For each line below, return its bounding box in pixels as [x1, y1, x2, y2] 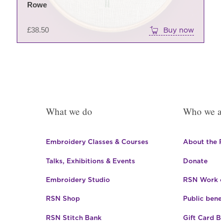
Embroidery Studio [45, 175, 110, 184]
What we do [45, 105, 92, 117]
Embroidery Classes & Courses [45, 138, 148, 146]
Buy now [163, 26, 194, 35]
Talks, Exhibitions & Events [45, 156, 135, 165]
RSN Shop [45, 194, 80, 203]
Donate [183, 156, 208, 165]
